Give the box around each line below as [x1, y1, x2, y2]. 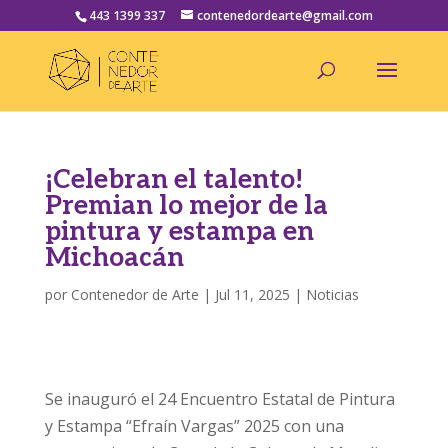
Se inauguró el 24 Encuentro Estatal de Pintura [44, 388, 395, 410]
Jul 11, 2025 [214, 285, 290, 304]
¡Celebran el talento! [44, 164, 303, 196]
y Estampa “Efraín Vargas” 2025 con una [44, 415, 344, 437]
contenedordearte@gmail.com [196, 7, 373, 24]
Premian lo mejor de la [44, 190, 328, 222]
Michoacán [44, 242, 184, 274]
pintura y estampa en [44, 216, 314, 248]
